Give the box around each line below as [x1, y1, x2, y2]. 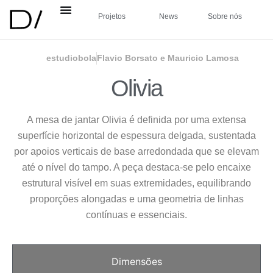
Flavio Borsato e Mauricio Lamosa [97, 53, 239, 63]
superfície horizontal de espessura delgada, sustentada [17, 130, 256, 141]
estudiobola [46, 53, 96, 63]
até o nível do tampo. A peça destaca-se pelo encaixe [22, 162, 251, 173]
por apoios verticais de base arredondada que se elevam [14, 146, 259, 157]
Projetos [97, 12, 126, 21]
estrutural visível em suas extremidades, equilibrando [22, 178, 251, 189]
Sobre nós [208, 12, 243, 21]
